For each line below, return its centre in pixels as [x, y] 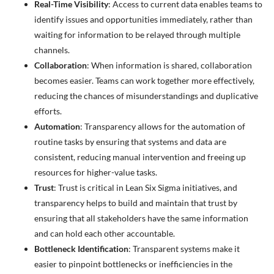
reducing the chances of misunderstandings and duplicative [146, 95]
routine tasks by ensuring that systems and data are [131, 141]
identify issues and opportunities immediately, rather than [144, 19]
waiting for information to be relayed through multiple [138, 34]
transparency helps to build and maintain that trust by [136, 202]
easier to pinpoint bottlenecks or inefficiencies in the [134, 264]
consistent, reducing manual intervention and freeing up [140, 157]
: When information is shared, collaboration [170, 65]
